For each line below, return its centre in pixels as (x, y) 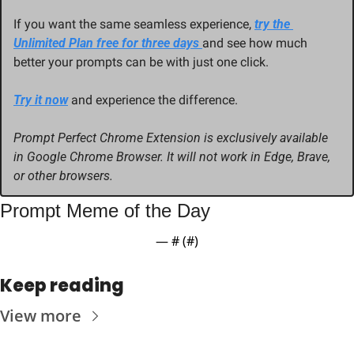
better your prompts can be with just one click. (141, 62)
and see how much (255, 43)
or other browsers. (63, 175)
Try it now (41, 100)
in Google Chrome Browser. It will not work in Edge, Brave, (172, 156)
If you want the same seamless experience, (134, 24)
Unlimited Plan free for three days (108, 43)
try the (272, 24)
